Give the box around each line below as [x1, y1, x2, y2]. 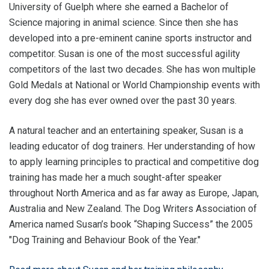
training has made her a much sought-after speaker [9, 172, 222, 183]
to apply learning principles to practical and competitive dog [9, 156, 259, 168]
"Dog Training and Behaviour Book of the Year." [9, 234, 203, 246]
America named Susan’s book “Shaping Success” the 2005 [9, 219, 253, 230]
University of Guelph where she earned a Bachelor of [9, 1, 229, 13]
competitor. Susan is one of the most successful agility [9, 48, 240, 59]
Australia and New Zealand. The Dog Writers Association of [9, 203, 257, 214]
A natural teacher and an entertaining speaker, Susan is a [9, 125, 243, 136]
